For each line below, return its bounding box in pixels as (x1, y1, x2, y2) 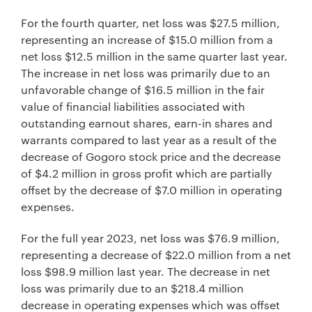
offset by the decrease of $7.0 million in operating (21, 182, 282, 197)
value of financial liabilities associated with (21, 98, 245, 114)
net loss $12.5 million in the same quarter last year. (21, 48, 288, 63)
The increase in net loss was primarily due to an (21, 65, 270, 80)
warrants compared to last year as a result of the (21, 132, 276, 147)
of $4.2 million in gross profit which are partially (21, 165, 272, 180)
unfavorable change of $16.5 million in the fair (21, 81, 265, 97)
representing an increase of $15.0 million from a (21, 31, 273, 47)
